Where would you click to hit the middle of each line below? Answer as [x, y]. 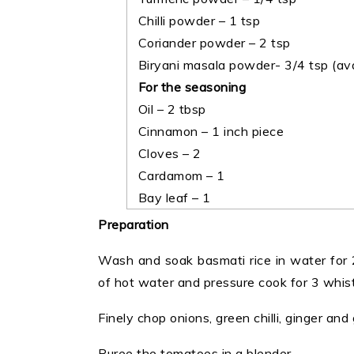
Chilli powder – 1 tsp [194, 21]
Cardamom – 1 [176, 176]
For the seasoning [192, 87]
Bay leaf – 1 [169, 198]
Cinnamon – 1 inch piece [205, 132]
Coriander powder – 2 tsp [209, 43]
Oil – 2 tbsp [167, 109]
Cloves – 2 [164, 154]
